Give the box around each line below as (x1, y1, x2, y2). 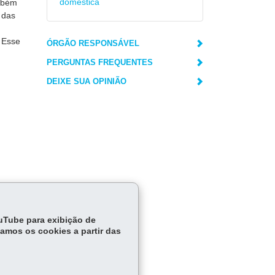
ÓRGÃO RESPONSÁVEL (47, 39, 139, 48)
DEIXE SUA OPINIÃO (47, 77, 126, 86)
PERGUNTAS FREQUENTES (47, 58, 153, 67)
